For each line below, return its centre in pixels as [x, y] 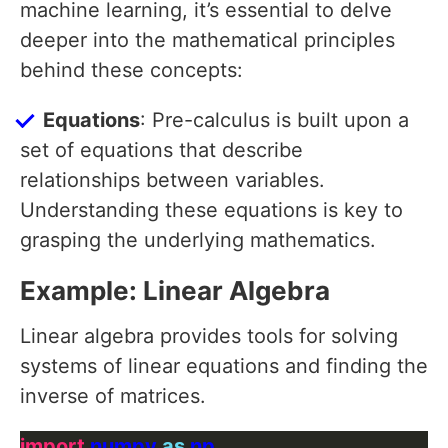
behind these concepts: [131, 70]
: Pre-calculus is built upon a [274, 120]
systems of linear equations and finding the [224, 366]
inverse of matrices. [113, 396]
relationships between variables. [172, 180]
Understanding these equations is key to [211, 210]
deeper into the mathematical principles [207, 40]
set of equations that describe [161, 150]
